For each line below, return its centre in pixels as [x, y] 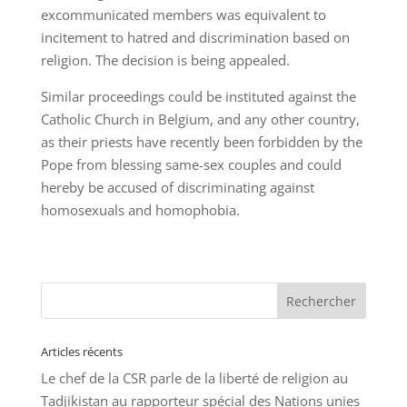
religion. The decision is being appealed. [165, 60]
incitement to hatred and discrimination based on [195, 38]
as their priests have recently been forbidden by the [201, 142]
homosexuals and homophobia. [140, 210]
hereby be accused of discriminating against [177, 188]
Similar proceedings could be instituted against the [198, 97]
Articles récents [81, 352]
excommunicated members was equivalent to [183, 15]
